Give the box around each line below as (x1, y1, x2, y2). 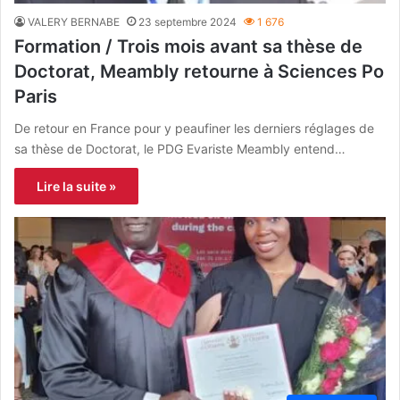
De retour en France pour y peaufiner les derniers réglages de (14, 121, 374, 137)
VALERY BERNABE (28, 15, 120, 29)
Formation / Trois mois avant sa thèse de (14, 36, 362, 58)
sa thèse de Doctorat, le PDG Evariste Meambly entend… (14, 141, 346, 157)
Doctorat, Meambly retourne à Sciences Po (14, 61, 384, 83)
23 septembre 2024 (138, 15, 237, 29)
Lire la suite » (37, 179, 116, 195)
